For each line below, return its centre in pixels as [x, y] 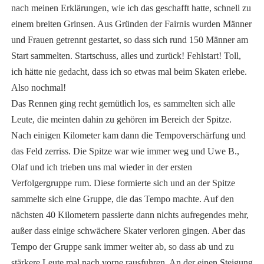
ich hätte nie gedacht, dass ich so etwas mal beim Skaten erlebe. [129, 72]
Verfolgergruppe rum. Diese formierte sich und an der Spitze [123, 183]
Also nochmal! [38, 88]
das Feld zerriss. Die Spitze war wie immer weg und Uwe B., [125, 151]
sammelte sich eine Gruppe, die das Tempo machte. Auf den [122, 199]
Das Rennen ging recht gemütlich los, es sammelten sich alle [123, 104]
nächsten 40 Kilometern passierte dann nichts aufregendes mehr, [130, 215]
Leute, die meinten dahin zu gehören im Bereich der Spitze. [121, 120]
